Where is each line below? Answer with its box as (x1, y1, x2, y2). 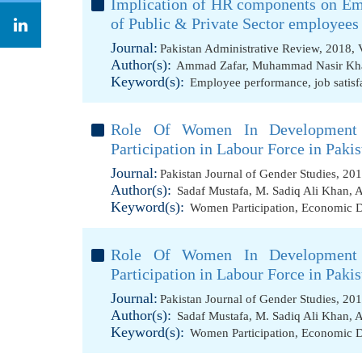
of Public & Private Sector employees (111, 15, 359, 32)
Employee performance (190, 76, 308, 89)
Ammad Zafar (176, 59, 246, 72)
